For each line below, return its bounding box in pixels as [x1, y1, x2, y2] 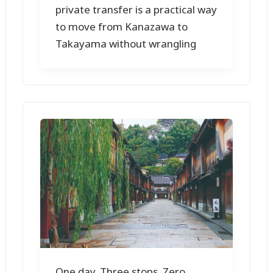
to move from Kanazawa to [55, 19, 188, 34]
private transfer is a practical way [55, 2, 218, 17]
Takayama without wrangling [55, 37, 197, 51]
